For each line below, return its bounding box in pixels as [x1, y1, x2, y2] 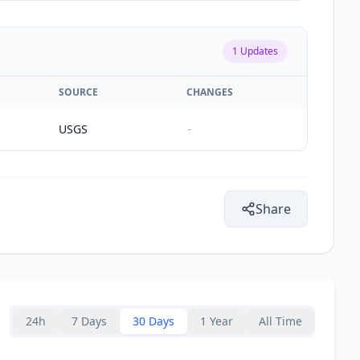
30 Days [133, 313, 174, 329]
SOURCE [59, 84, 98, 99]
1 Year [200, 313, 233, 329]
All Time [259, 313, 302, 329]
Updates [238, 43, 278, 58]
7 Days [72, 313, 107, 329]
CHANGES [186, 84, 233, 99]
